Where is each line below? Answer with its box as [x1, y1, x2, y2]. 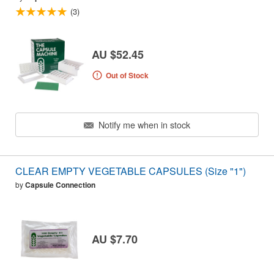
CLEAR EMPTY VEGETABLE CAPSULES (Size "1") [15, 164, 246, 179]
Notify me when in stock [96, 118, 190, 131]
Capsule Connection [25, 179, 95, 191]
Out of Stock [105, 70, 149, 81]
